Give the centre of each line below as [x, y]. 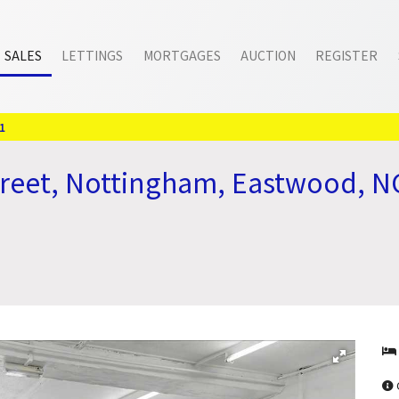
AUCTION [268, 55]
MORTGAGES [182, 55]
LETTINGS [93, 55]
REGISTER [347, 55]
